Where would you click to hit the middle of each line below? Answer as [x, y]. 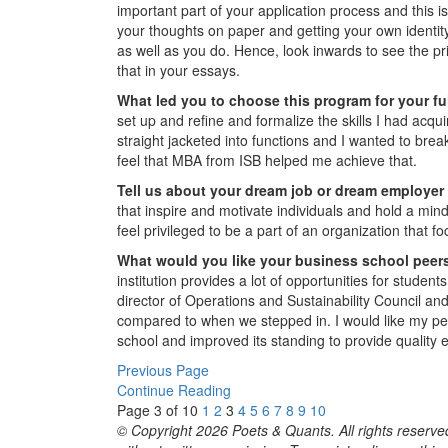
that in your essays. [178, 69]
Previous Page [163, 369]
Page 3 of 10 [157, 409]
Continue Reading [174, 389]
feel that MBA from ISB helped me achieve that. [267, 159]
